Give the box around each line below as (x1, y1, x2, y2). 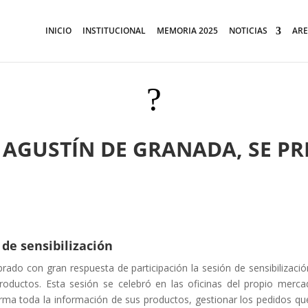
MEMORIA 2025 (157, 25, 218, 36)
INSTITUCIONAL (82, 25, 146, 36)
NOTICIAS (229, 25, 267, 36)
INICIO (45, 25, 71, 36)
